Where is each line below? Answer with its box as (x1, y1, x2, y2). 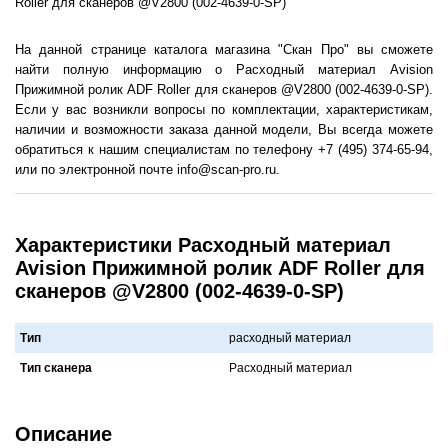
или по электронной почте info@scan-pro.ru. (15, 161, 280, 177)
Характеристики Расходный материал (15, 233, 391, 256)
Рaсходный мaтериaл (229, 360, 352, 375)
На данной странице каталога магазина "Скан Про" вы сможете (15, 41, 433, 57)
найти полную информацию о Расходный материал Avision (15, 61, 433, 77)
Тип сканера (20, 360, 92, 375)
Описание (15, 422, 112, 445)
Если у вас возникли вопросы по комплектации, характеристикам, (15, 101, 433, 117)
